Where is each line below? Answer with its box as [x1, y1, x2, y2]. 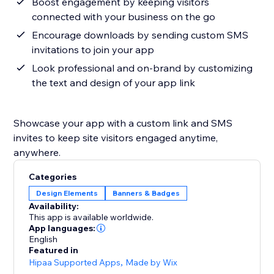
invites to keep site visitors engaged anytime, [13, 131, 218, 144]
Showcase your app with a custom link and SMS [13, 117, 233, 130]
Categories [29, 171, 77, 183]
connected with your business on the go [32, 10, 216, 23]
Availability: [29, 201, 80, 212]
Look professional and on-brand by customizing [32, 62, 253, 75]
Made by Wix [125, 257, 178, 268]
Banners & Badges [113, 188, 180, 198]
